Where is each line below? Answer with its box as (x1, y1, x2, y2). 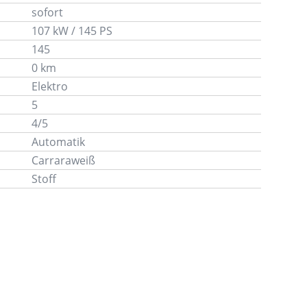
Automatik (32, 134, 86, 149)
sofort (32, 4, 64, 19)
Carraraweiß (32, 152, 96, 167)
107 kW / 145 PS (32, 23, 113, 38)
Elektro (32, 78, 69, 93)
